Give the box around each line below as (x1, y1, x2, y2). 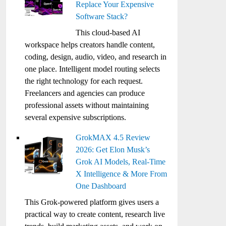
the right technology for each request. (25, 77, 143, 85)
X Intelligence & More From (76, 169, 167, 178)
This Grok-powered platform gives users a (25, 198, 159, 206)
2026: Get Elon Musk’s (76, 145, 150, 154)
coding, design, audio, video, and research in (25, 52, 167, 61)
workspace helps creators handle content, (25, 40, 155, 49)
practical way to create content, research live (25, 210, 165, 218)
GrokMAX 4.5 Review (76, 133, 151, 142)
